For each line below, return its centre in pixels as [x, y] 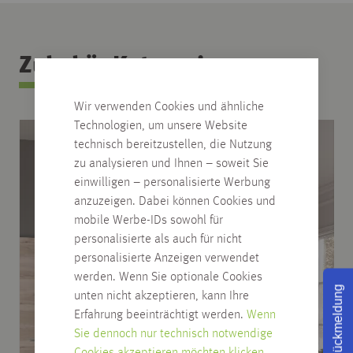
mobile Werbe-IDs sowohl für [149, 220]
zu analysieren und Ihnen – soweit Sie [171, 163]
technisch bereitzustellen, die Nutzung [173, 145]
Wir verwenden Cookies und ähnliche [169, 107]
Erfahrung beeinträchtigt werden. [160, 315]
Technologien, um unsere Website [161, 126]
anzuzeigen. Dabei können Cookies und [175, 201]
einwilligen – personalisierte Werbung [172, 182]
